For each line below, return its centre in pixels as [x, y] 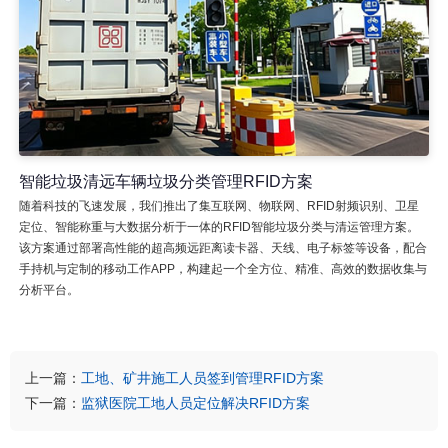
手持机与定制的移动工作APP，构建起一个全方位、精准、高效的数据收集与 [222, 268]
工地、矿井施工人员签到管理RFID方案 [202, 377]
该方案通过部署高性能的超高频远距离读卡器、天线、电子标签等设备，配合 [222, 247]
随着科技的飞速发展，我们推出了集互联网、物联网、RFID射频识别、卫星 [218, 205]
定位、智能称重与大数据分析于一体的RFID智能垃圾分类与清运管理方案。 [218, 226]
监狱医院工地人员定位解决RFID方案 [195, 402]
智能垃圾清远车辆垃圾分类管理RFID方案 [165, 181]
